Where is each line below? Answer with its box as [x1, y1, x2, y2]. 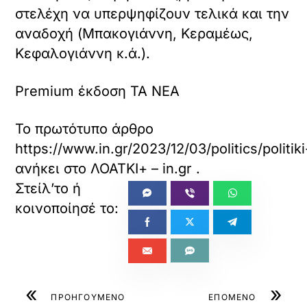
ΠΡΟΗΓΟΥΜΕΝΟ [51, 292, 125, 303]
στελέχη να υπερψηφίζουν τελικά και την [15, 5, 290, 23]
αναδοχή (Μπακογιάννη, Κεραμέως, [15, 25, 254, 42]
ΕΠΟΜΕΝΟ [208, 292, 256, 303]
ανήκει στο [15, 160, 91, 177]
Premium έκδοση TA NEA [15, 83, 180, 100]
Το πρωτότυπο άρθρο [15, 121, 154, 138]
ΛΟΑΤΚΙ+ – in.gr [90, 160, 193, 177]
